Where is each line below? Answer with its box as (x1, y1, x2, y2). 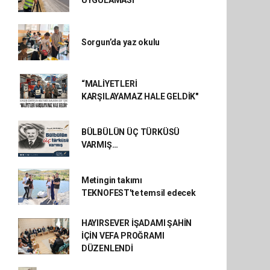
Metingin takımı (81, 175, 142, 185)
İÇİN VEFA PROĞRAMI (81, 231, 165, 240)
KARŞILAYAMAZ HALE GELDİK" (81, 92, 199, 101)
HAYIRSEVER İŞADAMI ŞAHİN (81, 218, 192, 228)
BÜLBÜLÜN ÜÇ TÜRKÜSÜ (81, 127, 180, 137)
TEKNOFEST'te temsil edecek (81, 188, 196, 198)
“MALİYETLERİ (81, 79, 137, 89)
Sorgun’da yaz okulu (81, 37, 160, 47)
